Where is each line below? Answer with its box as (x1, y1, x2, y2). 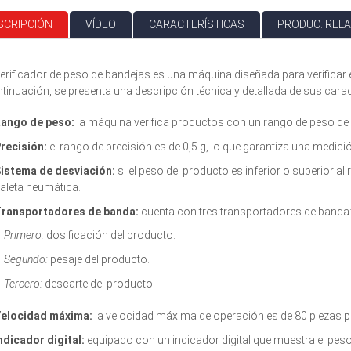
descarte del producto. (42, 277, 155, 290)
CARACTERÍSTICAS (149, 17, 244, 31)
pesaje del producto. (48, 252, 150, 266)
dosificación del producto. (44, 228, 175, 241)
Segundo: (4, 252, 48, 266)
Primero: (4, 228, 44, 241)
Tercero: (4, 277, 42, 290)
